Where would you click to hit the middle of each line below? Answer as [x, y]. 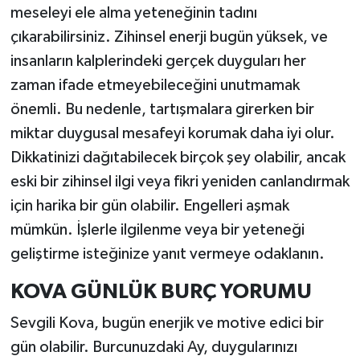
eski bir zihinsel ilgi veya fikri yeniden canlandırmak [180, 181]
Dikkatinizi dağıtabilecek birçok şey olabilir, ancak [178, 157]
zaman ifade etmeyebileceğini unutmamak [155, 85]
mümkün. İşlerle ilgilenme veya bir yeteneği [157, 229]
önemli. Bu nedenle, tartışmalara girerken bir [162, 109]
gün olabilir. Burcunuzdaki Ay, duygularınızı [153, 348]
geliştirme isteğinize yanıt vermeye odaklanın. [167, 254]
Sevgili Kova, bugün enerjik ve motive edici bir [167, 323]
